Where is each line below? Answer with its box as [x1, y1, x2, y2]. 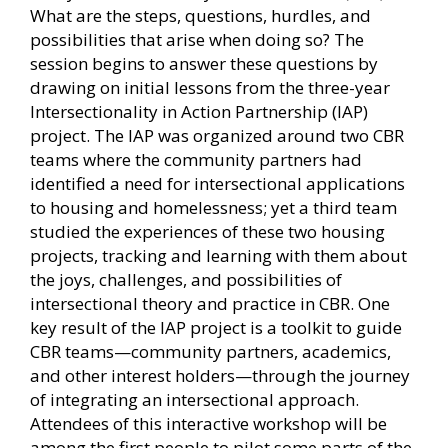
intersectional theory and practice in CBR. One [30, 291, 390, 315]
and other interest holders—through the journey [30, 363, 410, 387]
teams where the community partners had [30, 147, 362, 171]
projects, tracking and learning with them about [30, 243, 407, 267]
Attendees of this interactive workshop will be [30, 411, 387, 435]
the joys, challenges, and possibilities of [30, 267, 342, 291]
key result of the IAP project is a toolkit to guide [30, 315, 402, 339]
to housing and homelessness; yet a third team [30, 195, 397, 219]
